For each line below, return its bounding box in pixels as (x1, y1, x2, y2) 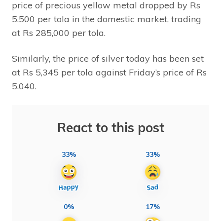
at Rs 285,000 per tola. (12, 27, 106, 38)
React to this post (57, 119, 164, 136)
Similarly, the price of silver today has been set (12, 52, 204, 64)
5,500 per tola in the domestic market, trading (12, 13, 201, 25)
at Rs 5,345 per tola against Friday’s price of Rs (12, 66, 207, 78)
